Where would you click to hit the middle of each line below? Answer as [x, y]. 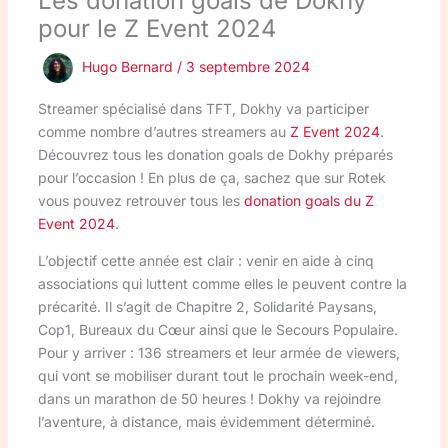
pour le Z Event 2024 [157, 28]
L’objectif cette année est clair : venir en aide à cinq [205, 260]
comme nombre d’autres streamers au [163, 131]
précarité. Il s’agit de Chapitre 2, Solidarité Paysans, [207, 306]
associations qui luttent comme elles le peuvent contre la [222, 283]
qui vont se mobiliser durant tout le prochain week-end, [217, 375]
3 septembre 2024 [247, 66]
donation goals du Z [308, 200]
